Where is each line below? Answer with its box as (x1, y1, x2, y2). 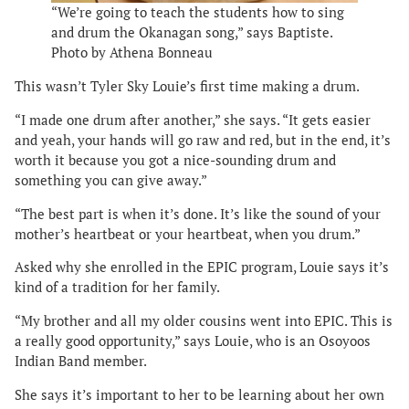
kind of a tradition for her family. (15, 278, 220, 297)
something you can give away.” (15, 171, 210, 189)
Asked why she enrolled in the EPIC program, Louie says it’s (15, 258, 389, 277)
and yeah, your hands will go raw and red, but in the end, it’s (15, 131, 391, 149)
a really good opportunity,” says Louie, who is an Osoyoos (15, 332, 371, 351)
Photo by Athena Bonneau (51, 44, 213, 62)
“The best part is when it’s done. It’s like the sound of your (15, 204, 381, 223)
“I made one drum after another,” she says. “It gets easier (15, 110, 371, 129)
